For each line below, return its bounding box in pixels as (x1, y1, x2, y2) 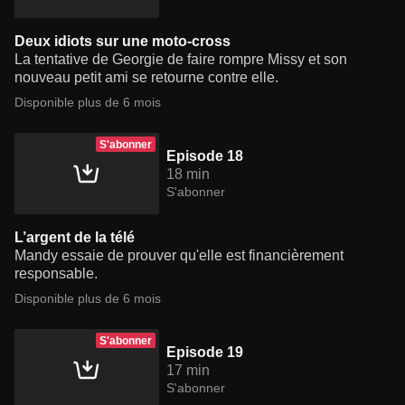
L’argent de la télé (14, 230, 135, 246)
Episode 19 (166, 344, 243, 361)
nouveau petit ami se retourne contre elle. (14, 70, 278, 86)
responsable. (14, 266, 98, 282)
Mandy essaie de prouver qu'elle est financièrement (14, 248, 344, 264)
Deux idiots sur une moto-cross (14, 33, 231, 50)
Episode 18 (166, 148, 243, 165)
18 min (166, 166, 210, 183)
